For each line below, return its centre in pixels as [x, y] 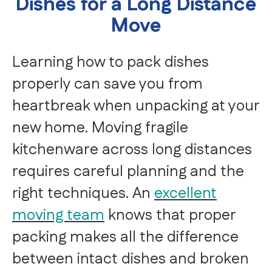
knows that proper [170, 216]
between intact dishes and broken [131, 260]
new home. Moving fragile [100, 128]
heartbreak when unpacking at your [136, 107]
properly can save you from [107, 85]
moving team [58, 216]
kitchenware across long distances [132, 150]
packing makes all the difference [125, 238]
